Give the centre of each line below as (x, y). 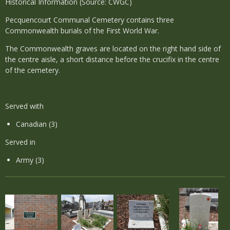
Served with (24, 106)
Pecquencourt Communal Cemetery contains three (90, 20)
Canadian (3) (37, 124)
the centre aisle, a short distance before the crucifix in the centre (112, 59)
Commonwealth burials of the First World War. (82, 31)
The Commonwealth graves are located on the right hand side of (113, 49)
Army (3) (30, 160)
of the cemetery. (33, 70)
